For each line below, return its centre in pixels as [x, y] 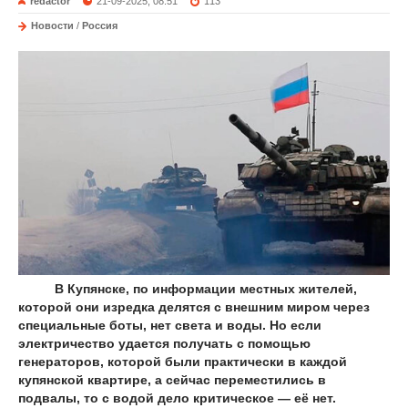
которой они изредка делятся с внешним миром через [194, 307]
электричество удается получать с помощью [164, 343]
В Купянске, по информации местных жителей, [188, 289]
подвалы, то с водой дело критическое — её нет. [177, 398]
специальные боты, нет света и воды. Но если [170, 325]
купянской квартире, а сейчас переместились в [172, 380]
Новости [52, 25]
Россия [100, 25]
